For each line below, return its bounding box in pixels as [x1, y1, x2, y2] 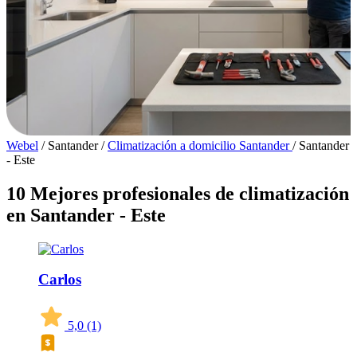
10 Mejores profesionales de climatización [6, 182, 349, 204]
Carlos [38, 271, 81, 288]
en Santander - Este [6, 204, 166, 226]
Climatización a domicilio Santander [108, 138, 292, 152]
